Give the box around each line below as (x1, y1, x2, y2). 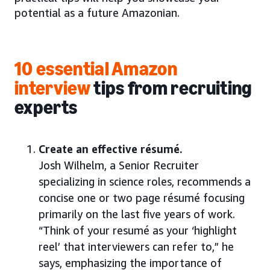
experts (14, 96, 78, 119)
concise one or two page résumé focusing (39, 191, 245, 205)
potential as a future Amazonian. (14, 6, 180, 20)
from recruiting (124, 77, 252, 100)
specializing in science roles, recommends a (39, 175, 251, 189)
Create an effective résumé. (39, 142, 183, 156)
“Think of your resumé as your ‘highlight (39, 224, 237, 237)
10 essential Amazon (14, 57, 178, 81)
